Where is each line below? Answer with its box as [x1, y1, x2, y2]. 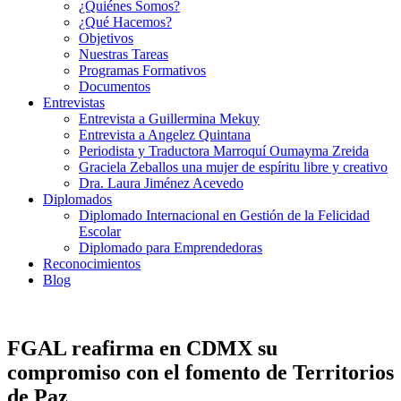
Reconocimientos [43, 256, 141, 271]
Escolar [79, 224, 121, 239]
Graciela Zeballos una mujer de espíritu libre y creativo [79, 159, 388, 175]
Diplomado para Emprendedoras [79, 240, 262, 255]
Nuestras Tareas [79, 47, 168, 62]
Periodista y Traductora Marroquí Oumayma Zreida [79, 143, 369, 158]
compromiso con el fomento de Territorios [7, 360, 394, 384]
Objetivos [79, 30, 133, 46]
